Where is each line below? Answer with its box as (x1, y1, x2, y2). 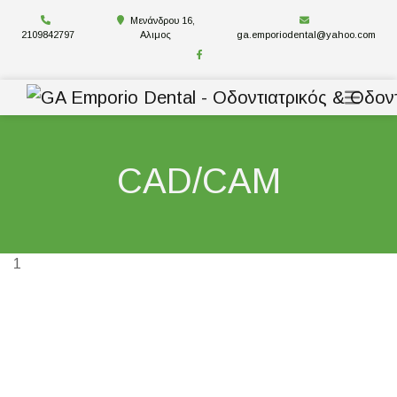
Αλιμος (140, 29, 172, 40)
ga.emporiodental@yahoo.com (237, 29, 377, 40)
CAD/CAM (116, 161, 281, 200)
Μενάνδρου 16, (129, 15, 195, 26)
